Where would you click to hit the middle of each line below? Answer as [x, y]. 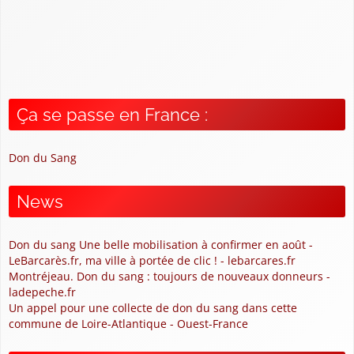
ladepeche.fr [42, 292]
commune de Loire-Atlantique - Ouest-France [128, 323]
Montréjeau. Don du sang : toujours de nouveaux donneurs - [169, 276]
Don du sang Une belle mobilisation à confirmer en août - [161, 244]
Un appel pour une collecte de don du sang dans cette [153, 307]
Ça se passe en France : [112, 114]
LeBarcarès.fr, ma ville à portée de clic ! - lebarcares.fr [152, 260]
